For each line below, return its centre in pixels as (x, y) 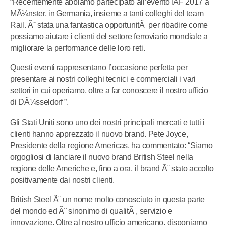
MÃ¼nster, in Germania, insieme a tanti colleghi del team (107, 14)
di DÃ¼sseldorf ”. (39, 102)
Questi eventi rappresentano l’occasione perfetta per (99, 68)
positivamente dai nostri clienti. (63, 180)
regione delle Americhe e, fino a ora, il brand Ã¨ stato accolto (112, 168)
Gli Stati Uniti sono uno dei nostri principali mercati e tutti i (107, 122)
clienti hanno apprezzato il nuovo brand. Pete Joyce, (99, 134)
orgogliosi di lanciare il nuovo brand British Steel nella (102, 157)
